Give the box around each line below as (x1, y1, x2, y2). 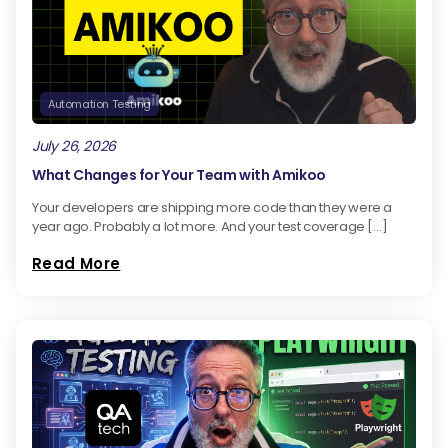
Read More (32, 253, 121, 275)
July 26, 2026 (32, 136, 116, 157)
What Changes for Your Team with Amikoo (32, 165, 326, 186)
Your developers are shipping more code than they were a (32, 198, 393, 218)
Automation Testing (48, 96, 151, 113)
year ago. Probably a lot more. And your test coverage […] (32, 217, 388, 237)
